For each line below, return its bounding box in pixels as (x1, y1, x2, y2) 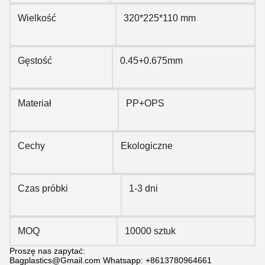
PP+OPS (126, 98, 164, 108)
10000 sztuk (125, 225, 176, 236)
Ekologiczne (121, 140, 173, 151)
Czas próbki (18, 183, 68, 193)
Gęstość (18, 55, 52, 66)
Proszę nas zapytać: (9, 245, 85, 256)
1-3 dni (129, 183, 158, 193)
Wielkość (18, 12, 56, 23)
